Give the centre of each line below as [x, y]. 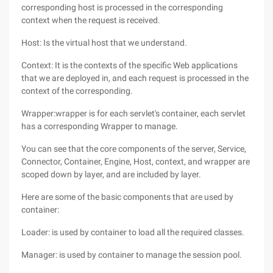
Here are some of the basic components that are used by [127, 197]
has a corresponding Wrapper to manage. [100, 126]
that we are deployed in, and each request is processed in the [135, 78]
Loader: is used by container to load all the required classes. [133, 232]
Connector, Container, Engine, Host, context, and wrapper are [136, 161]
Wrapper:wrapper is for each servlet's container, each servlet [133, 113]
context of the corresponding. [77, 91]
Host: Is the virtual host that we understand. [104, 43]
